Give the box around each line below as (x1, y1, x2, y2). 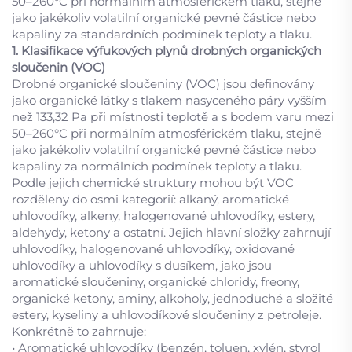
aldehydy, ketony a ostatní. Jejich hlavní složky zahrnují (12, 225, 331, 240)
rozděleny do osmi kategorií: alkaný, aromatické (12, 192, 289, 207)
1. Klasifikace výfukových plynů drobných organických (12, 43, 321, 58)
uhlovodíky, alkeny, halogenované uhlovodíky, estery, (12, 208, 315, 223)
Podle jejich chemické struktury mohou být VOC (12, 175, 294, 190)
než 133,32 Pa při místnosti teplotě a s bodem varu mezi (12, 109, 334, 124)
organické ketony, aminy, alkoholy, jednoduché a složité (12, 291, 333, 306)
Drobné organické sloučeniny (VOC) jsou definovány (12, 76, 314, 91)
